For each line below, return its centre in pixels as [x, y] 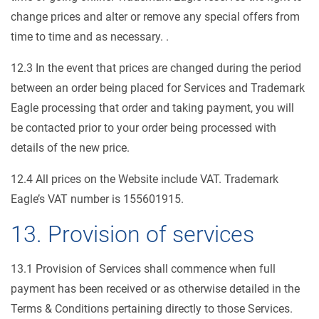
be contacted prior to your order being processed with [143, 128]
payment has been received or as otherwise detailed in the [155, 289]
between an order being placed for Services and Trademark [158, 88]
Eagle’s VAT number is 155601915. [97, 199]
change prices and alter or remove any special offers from [155, 17]
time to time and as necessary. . [90, 37]
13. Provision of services [132, 234]
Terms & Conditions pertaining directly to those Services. [152, 309]
